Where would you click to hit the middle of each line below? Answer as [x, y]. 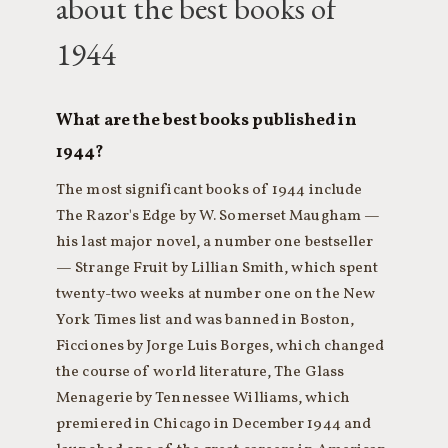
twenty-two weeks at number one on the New [216, 294]
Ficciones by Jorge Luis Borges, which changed [220, 346]
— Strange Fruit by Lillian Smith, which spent [217, 268]
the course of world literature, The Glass [200, 372]
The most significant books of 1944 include [209, 190]
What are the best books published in [206, 120]
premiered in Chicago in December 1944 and [214, 424]
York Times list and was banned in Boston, [205, 320]
